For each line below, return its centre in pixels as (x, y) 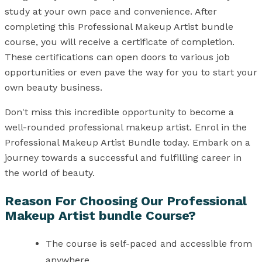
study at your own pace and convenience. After (111, 12)
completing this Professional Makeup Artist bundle (119, 27)
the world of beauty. (50, 173)
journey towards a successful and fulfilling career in (123, 158)
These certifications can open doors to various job (117, 57)
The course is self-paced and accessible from (149, 244)
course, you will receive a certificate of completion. (120, 42)
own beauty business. (54, 88)
